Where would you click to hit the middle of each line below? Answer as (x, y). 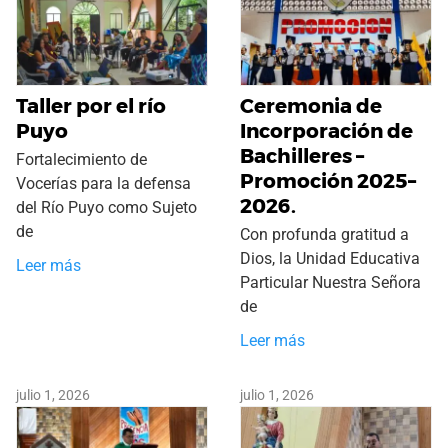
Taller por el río (91, 106)
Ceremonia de (311, 106)
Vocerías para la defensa (103, 184)
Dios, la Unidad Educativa (330, 259)
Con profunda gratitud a (324, 235)
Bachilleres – (302, 156)
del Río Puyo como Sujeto (106, 208)
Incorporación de (326, 131)
